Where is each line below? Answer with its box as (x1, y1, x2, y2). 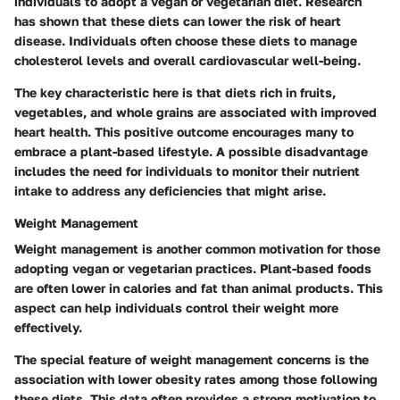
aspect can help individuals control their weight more (14, 300, 338, 316)
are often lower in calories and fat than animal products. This (14, 280, 383, 296)
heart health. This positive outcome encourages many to (14, 124, 354, 140)
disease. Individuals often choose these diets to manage (14, 33, 357, 49)
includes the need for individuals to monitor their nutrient (14, 163, 360, 179)
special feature (40, 352, 131, 368)
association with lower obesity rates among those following (14, 371, 378, 387)
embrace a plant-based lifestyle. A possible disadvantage (14, 144, 368, 160)
